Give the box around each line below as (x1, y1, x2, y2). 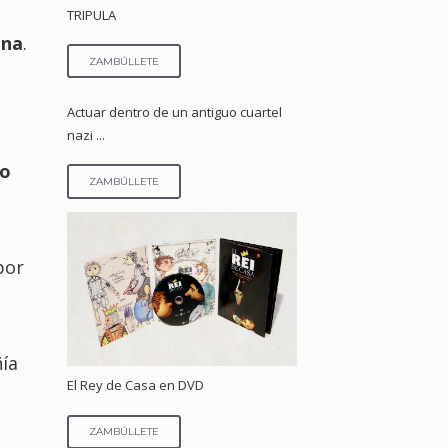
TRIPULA (67, 5, 117, 24)
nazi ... (67, 125, 106, 144)
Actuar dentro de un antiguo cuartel (67, 102, 283, 121)
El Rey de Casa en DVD (67, 376, 205, 395)
